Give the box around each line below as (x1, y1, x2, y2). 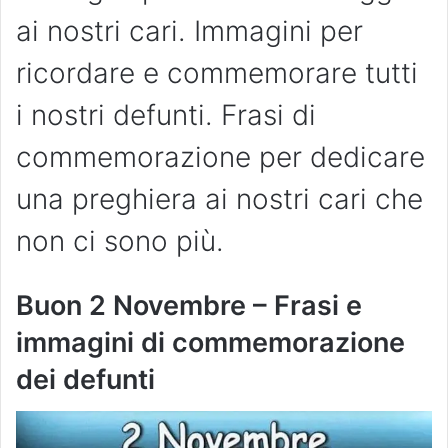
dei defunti (16, 362, 155, 396)
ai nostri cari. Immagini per (16, 13, 363, 48)
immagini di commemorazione (16, 325, 405, 359)
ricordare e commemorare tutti (16, 55, 418, 90)
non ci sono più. (16, 223, 224, 258)
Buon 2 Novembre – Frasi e (16, 288, 362, 322)
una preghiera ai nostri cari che (16, 181, 423, 216)
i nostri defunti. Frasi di (16, 97, 316, 132)
